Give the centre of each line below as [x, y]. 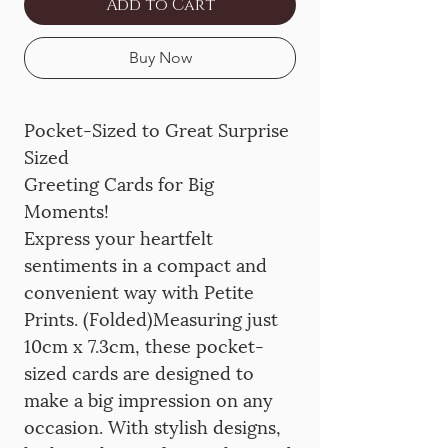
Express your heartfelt [118, 236]
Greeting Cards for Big [119, 182]
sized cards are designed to [139, 371]
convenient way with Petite [139, 290]
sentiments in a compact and [145, 263]
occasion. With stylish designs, [152, 425]
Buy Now [160, 57]
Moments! [66, 209]
